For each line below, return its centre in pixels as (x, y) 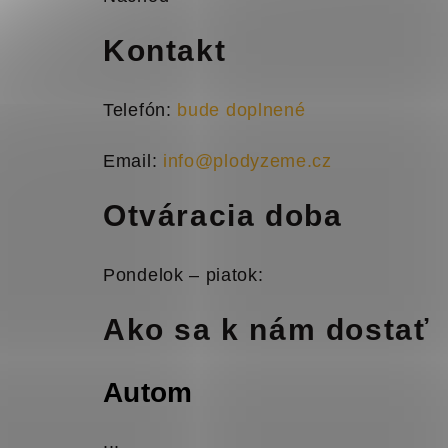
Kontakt (165, 50)
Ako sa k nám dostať (266, 329)
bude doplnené (241, 110)
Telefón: (140, 110)
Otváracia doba (223, 215)
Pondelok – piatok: (183, 275)
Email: (133, 161)
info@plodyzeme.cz (247, 161)
